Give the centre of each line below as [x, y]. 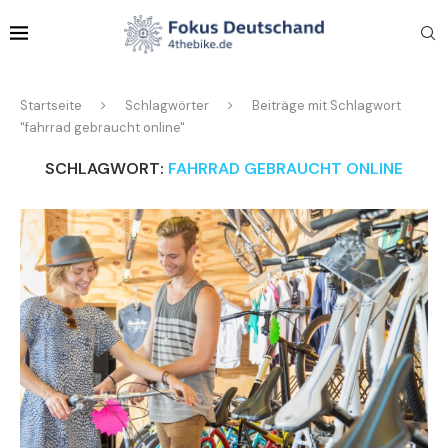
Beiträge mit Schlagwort [326, 106]
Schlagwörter [167, 106]
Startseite [51, 106]
